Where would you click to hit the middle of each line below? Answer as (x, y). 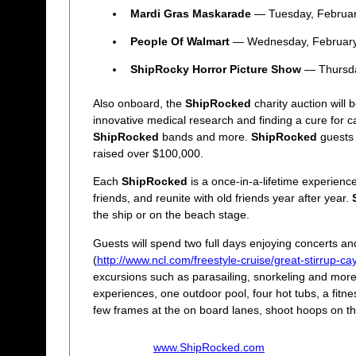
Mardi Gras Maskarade (190, 13)
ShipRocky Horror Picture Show (215, 70)
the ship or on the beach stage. (171, 215)
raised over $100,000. (148, 154)
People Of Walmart (180, 42)
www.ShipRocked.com (209, 347)
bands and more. (205, 137)
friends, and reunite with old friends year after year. (222, 198)
